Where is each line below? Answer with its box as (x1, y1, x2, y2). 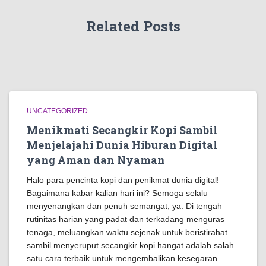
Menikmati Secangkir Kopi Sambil (27, 123, 217, 137)
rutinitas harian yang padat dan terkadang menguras (27, 214, 224, 224)
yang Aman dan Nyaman (27, 153, 165, 167)
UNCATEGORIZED (27, 107, 88, 115)
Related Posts (85, 17, 180, 36)
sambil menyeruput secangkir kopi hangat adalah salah (27, 240, 234, 250)
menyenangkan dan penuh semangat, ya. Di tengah (27, 201, 222, 211)
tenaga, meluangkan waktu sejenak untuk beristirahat (27, 227, 227, 237)
